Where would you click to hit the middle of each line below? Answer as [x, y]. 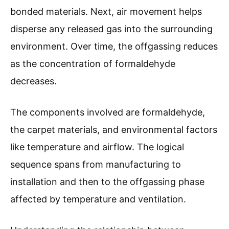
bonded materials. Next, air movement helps [106, 12]
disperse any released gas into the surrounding [111, 29]
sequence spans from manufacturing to [96, 165]
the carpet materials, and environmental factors [114, 130]
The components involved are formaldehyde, [108, 112]
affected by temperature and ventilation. [98, 199]
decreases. [33, 81]
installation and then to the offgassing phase [107, 182]
